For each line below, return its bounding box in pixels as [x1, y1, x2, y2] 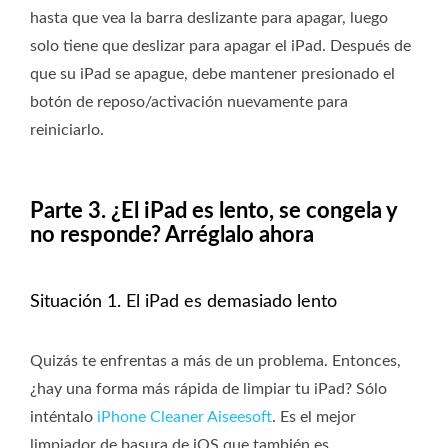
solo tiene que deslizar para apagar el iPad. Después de [30, 38, 411, 55]
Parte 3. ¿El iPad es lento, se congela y [30, 200, 397, 223]
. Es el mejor [272, 409, 356, 426]
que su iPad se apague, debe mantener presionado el [30, 66, 395, 83]
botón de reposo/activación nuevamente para [30, 94, 348, 111]
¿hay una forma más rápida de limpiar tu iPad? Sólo [30, 381, 387, 398]
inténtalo [30, 409, 97, 426]
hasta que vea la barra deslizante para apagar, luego [30, 10, 388, 27]
